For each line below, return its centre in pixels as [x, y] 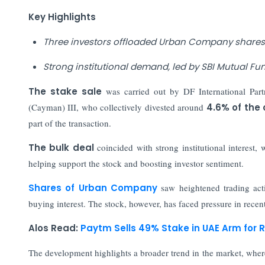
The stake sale [67, 91]
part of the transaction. [70, 123]
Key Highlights [62, 17]
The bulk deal [63, 147]
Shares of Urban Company [95, 188]
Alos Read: [54, 228]
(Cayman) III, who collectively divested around [117, 107]
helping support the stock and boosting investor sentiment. [136, 163]
